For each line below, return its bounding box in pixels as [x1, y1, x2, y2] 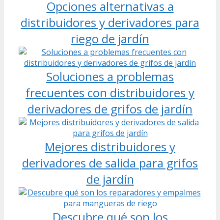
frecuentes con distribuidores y [26, 84, 194, 101]
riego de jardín [71, 30, 149, 47]
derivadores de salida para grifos [22, 154, 198, 171]
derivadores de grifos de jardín [27, 100, 192, 117]
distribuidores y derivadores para [21, 14, 199, 30]
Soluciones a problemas [46, 68, 174, 84]
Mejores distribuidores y [45, 138, 175, 155]
